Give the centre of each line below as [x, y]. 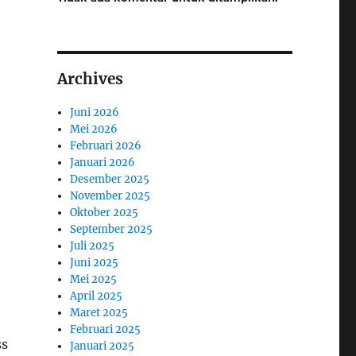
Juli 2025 [93, 246]
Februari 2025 [106, 329]
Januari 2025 [103, 346]
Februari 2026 [106, 145]
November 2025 [110, 195]
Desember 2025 [110, 179]
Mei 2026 [94, 129]
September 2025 [112, 229]
